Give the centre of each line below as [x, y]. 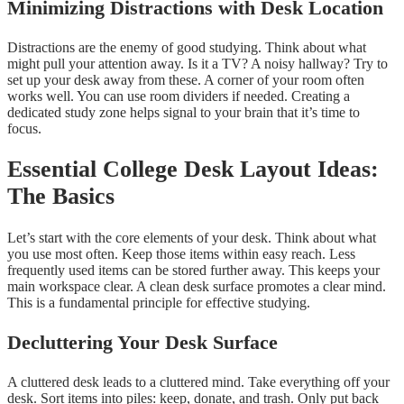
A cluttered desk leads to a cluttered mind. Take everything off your [198, 381]
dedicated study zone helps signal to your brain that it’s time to [184, 112]
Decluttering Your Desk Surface [142, 342]
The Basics [61, 197]
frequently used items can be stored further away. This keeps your [193, 270]
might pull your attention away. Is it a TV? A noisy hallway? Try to [197, 63]
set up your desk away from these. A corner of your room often [186, 79]
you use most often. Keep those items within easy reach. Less [181, 253]
